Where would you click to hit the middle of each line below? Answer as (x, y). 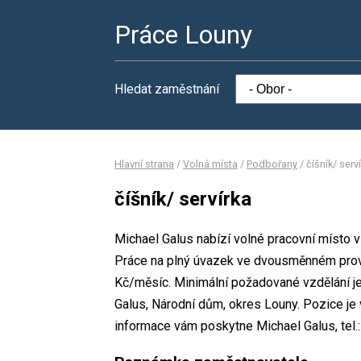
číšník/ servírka (183, 199)
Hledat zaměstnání (167, 89)
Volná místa (210, 164)
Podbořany (272, 164)
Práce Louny (183, 35)
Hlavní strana (144, 164)
